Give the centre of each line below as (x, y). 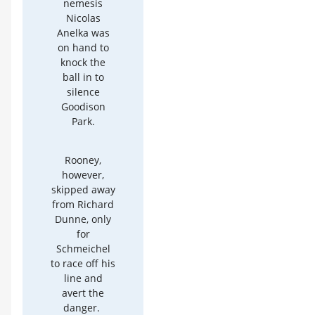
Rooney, (83, 160)
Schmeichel (83, 249)
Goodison (83, 106)
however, (83, 175)
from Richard (83, 204)
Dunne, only (83, 219)
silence (83, 91)
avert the (83, 293)
